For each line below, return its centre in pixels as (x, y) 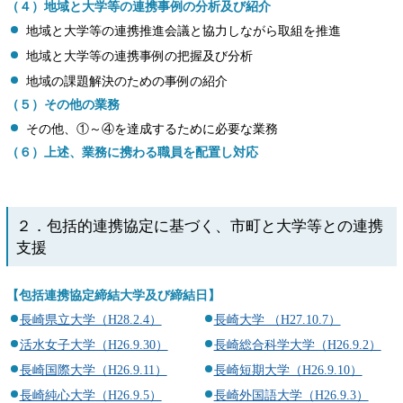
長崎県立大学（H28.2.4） (90, 320)
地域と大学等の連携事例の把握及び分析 (139, 56)
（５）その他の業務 (63, 105)
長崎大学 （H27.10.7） (277, 320)
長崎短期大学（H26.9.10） (288, 370)
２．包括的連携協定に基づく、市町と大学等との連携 (199, 227)
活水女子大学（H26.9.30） (94, 345)
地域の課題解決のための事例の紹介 (126, 81)
